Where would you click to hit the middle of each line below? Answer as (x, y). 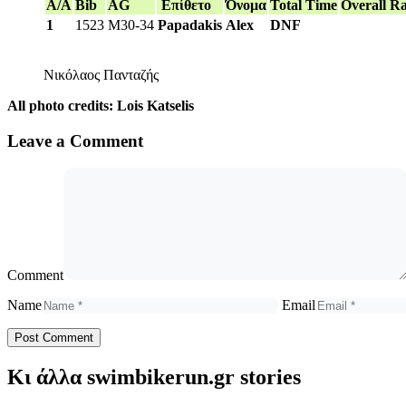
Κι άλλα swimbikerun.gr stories (154, 377)
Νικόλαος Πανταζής (101, 74)
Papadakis (190, 24)
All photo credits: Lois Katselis (101, 105)
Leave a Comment (75, 140)
